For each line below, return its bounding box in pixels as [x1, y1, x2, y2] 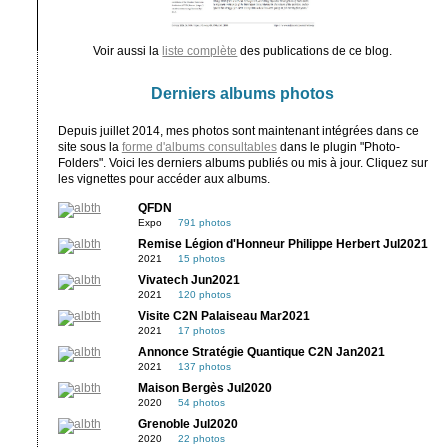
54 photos [177, 396, 225, 408]
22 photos [177, 432, 225, 444]
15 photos [177, 252, 225, 264]
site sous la [57, 140, 122, 153]
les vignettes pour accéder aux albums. [57, 172, 270, 185]
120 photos [177, 288, 231, 300]
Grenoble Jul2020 [137, 417, 238, 430]
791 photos [177, 216, 231, 228]
